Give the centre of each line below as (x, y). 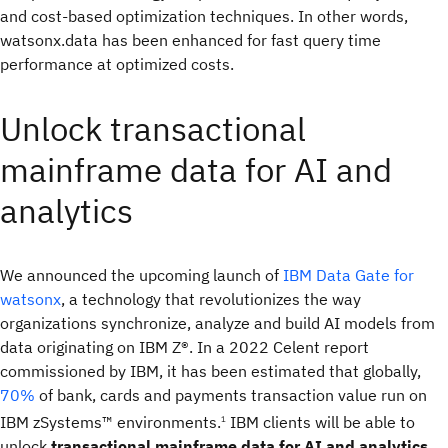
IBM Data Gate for (348, 275)
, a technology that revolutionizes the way (211, 299)
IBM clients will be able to (320, 422)
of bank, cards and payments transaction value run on (231, 395)
